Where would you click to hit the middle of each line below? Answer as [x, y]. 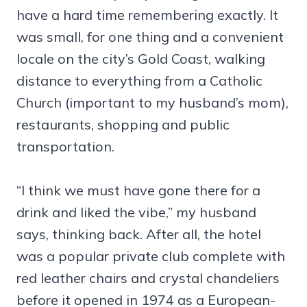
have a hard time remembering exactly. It [147, 14]
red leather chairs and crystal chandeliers [148, 278]
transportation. [65, 146]
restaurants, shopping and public [123, 124]
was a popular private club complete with [151, 256]
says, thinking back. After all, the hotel [139, 234]
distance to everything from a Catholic [139, 80]
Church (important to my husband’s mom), [152, 102]
